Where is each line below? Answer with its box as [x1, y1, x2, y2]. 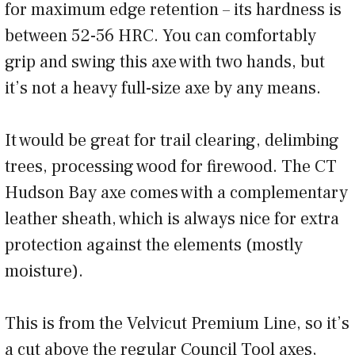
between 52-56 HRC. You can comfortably [5, 25, 316, 48]
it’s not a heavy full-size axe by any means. [5, 77, 321, 100]
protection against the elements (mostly [5, 234, 303, 257]
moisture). [5, 260, 83, 283]
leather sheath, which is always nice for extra [5, 208, 339, 231]
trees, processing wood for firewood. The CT [5, 155, 337, 178]
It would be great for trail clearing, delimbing [5, 129, 339, 152]
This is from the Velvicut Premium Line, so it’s [5, 312, 349, 335]
